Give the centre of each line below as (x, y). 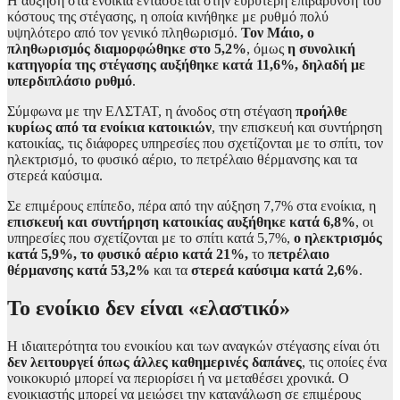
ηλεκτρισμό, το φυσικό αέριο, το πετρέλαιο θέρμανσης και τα (182, 159)
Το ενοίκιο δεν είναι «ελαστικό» (149, 308)
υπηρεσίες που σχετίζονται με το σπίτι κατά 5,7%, (150, 237)
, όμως (267, 48)
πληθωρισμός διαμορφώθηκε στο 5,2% (127, 48)
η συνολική (321, 48)
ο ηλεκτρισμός (338, 237)
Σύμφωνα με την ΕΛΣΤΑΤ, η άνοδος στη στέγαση (151, 111)
